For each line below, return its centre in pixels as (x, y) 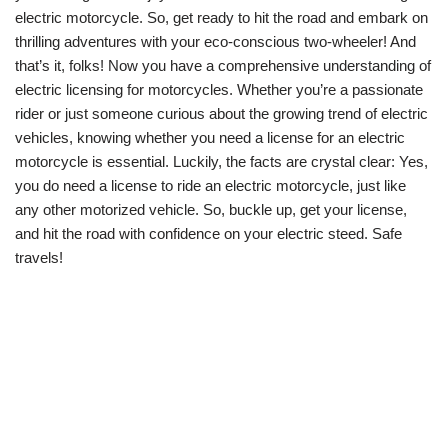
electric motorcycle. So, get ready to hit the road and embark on (221, 17)
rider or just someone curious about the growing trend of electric (221, 113)
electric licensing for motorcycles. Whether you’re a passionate (219, 89)
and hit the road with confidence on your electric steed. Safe (208, 233)
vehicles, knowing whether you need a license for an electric (210, 137)
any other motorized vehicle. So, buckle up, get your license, (211, 209)
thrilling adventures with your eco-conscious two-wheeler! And (215, 41)
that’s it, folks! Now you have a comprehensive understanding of (223, 65)
